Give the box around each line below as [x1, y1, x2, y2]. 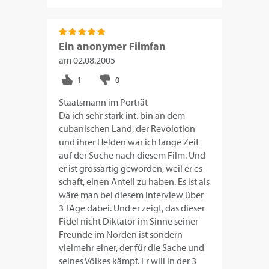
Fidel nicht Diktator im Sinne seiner [59, 215, 199, 228]
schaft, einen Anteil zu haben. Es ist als [59, 175, 210, 188]
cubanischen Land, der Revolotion [59, 122, 196, 135]
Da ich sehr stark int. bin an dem [59, 109, 186, 122]
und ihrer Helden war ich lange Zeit [59, 136, 199, 148]
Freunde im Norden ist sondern [59, 228, 183, 241]
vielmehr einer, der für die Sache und [59, 241, 205, 254]
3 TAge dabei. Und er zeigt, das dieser [59, 202, 205, 214]
